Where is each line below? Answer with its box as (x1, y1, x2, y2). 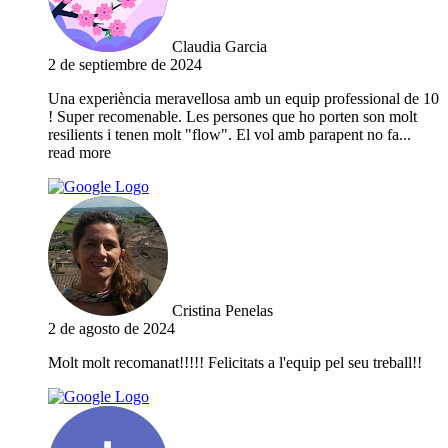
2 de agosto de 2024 (48, 320, 175, 338)
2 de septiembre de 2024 (48, 56, 202, 74)
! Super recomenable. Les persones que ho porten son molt (48, 108, 417, 126)
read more (48, 144, 111, 162)
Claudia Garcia (172, 38, 267, 56)
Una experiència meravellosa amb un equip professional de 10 (48, 90, 439, 108)
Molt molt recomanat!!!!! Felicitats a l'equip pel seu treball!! (48, 354, 422, 372)
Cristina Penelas (172, 302, 273, 320)
